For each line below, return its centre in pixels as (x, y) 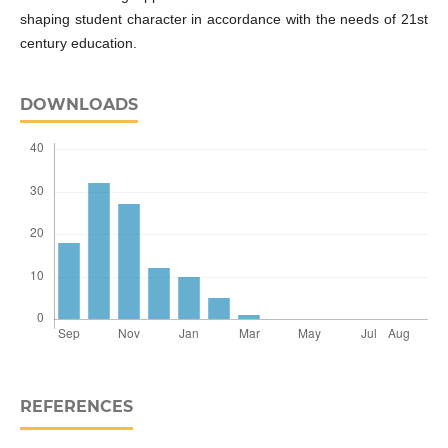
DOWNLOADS (78, 105)
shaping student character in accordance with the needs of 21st (224, 19)
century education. (78, 43)
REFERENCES (76, 407)
